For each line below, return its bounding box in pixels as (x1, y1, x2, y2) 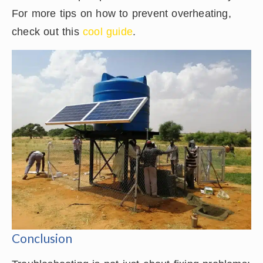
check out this (12, 25, 83, 38)
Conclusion (12, 230, 72, 245)
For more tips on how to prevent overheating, (12, 7, 231, 19)
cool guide (83, 25, 133, 38)
